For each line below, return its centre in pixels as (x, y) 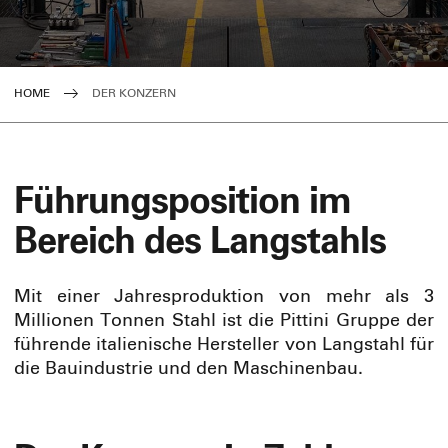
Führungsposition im (182, 203)
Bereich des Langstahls (200, 243)
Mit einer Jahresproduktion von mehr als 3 (224, 297)
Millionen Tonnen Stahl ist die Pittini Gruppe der (224, 321)
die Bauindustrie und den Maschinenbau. (188, 369)
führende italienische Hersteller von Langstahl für (224, 345)
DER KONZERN (134, 94)
